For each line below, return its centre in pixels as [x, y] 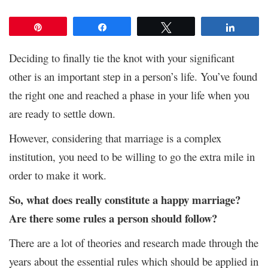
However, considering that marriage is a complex [115, 138]
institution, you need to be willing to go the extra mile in [132, 156]
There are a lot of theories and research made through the [134, 242]
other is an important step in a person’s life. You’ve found [133, 76]
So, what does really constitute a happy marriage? [125, 199]
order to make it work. [58, 175]
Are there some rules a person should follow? [113, 218]
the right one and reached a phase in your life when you [129, 95]
